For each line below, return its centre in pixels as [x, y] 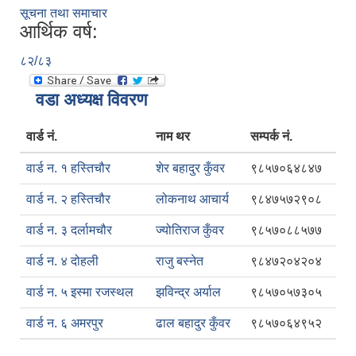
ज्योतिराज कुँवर [190, 230]
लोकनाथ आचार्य [192, 199]
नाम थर [173, 137]
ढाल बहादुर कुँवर [193, 323]
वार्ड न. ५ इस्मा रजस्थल [80, 292]
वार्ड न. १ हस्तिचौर [68, 168]
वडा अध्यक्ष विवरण [91, 100]
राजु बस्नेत [180, 261]
